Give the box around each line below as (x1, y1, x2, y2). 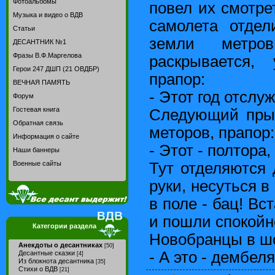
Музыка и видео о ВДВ (13, 11, 83, 18)
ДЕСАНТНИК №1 (13, 38, 66, 45)
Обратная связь (13, 119, 63, 126)
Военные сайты (13, 160, 61, 167)
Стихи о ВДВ (18, 265, 58, 273)
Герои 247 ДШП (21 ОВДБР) (13, 65, 99, 72)
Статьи (13, 25, 35, 32)
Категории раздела (32, 222, 96, 230)
